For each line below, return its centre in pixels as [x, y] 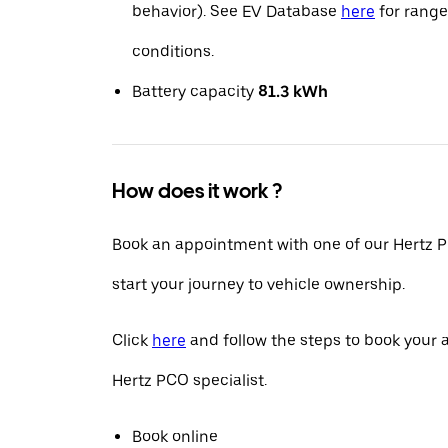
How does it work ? [197, 191]
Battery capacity [195, 91]
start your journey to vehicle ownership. [258, 284]
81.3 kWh [293, 91]
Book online [175, 436]
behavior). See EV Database [236, 11]
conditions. [173, 51]
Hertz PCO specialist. [189, 380]
